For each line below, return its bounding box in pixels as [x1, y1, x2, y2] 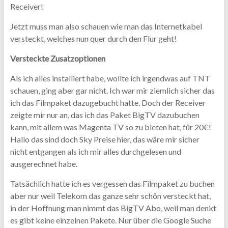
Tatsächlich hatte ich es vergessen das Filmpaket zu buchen [10, 178, 215, 188]
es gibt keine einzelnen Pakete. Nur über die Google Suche [10, 215, 211, 225]
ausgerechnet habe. [10, 158, 77, 168]
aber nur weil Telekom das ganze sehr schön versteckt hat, [10, 190, 211, 201]
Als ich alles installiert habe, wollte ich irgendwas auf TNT [10, 73, 210, 83]
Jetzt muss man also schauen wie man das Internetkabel [10, 21, 202, 31]
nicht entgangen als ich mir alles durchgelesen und [10, 146, 181, 156]
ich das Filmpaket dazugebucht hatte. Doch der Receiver [10, 97, 206, 107]
